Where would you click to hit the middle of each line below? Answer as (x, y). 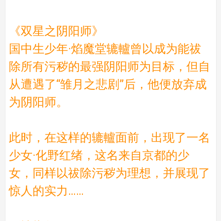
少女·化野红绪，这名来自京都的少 (99, 155)
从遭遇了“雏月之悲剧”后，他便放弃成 (108, 84)
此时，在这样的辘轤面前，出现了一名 (109, 137)
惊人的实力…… (46, 191)
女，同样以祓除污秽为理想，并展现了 (109, 173)
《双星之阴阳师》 (56, 31)
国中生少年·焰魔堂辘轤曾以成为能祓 (105, 49)
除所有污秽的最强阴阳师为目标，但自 (109, 66)
